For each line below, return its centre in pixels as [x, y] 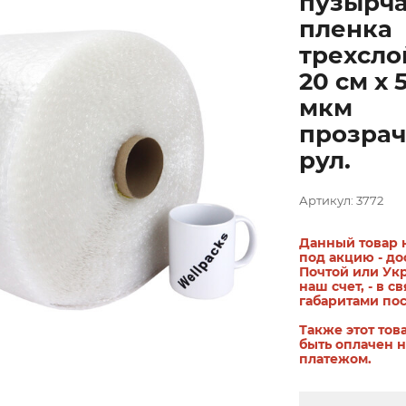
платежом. [335, 359]
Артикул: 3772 [341, 200]
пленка [345, 29]
